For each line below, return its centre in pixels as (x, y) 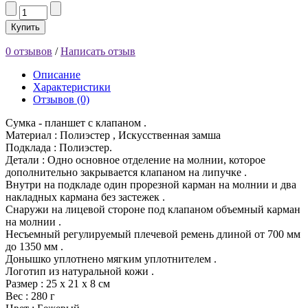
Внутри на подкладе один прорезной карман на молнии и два (151, 184)
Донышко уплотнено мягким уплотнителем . (111, 258)
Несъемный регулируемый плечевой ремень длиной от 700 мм (153, 234)
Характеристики (72, 87)
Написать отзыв (98, 51)
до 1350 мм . (34, 246)
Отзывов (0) (61, 99)
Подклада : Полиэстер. (59, 147)
